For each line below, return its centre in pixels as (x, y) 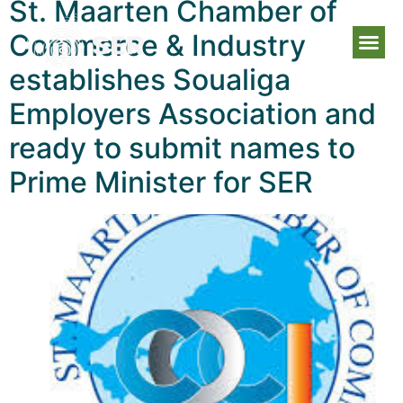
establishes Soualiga (150, 79)
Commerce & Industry (157, 45)
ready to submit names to (182, 148)
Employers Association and (193, 113)
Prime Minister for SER (161, 182)
